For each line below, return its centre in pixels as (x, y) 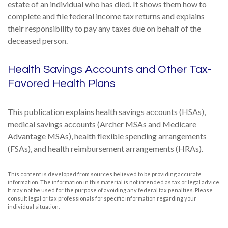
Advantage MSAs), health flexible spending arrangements (107, 136)
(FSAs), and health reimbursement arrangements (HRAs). (105, 148)
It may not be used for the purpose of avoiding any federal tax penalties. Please (110, 190)
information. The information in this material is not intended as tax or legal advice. (114, 182)
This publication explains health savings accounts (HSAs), (107, 112)
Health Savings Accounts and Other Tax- (109, 69)
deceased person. (38, 40)
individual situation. (34, 206)
